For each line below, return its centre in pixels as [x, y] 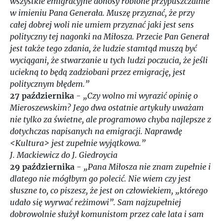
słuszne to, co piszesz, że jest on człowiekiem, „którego [109, 190]
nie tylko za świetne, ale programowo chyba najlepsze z [110, 119]
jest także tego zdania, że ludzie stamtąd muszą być [103, 48]
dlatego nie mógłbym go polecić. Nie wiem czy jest [100, 179]
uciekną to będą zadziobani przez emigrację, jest [98, 72]
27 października [42, 96]
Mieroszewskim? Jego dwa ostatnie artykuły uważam [107, 108]
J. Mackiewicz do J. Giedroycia [64, 155]
